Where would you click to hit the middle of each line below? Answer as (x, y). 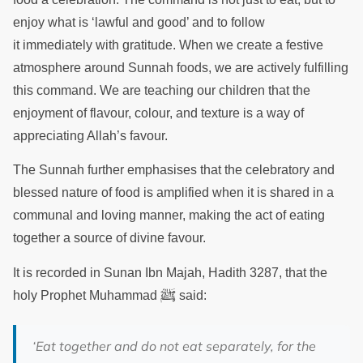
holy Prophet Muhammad (87, 295)
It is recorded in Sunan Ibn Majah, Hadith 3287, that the (170, 272)
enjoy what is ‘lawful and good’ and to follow (139, 22)
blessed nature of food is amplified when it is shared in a (173, 193)
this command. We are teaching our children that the (162, 90)
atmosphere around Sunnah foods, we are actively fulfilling (181, 67)
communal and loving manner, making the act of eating (169, 216)
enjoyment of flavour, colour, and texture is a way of (158, 113)
